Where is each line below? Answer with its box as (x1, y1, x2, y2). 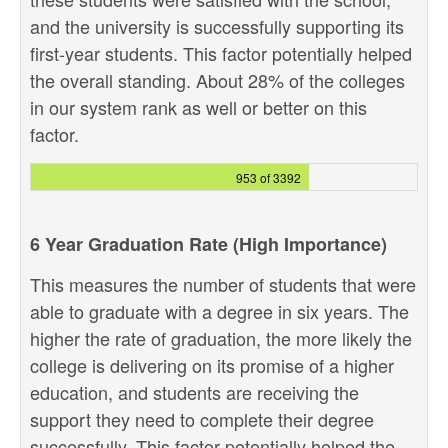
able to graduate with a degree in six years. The (30, 298, 409, 324)
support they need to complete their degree (30, 406, 374, 432)
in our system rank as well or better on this (30, 94, 367, 120)
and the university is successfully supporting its (30, 13, 404, 39)
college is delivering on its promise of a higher (30, 352, 394, 378)
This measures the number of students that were (30, 271, 416, 297)
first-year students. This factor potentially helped (30, 40, 412, 66)
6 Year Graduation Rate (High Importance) (30, 231, 387, 257)
